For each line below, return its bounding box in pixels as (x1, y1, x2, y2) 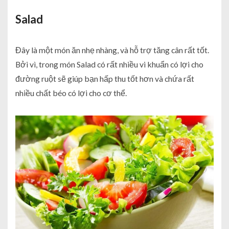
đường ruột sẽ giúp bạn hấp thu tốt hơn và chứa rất (15, 73, 194, 83)
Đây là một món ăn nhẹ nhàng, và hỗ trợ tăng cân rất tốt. (15, 44, 209, 55)
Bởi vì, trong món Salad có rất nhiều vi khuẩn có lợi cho (15, 59, 203, 69)
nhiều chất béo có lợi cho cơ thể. (15, 87, 127, 98)
